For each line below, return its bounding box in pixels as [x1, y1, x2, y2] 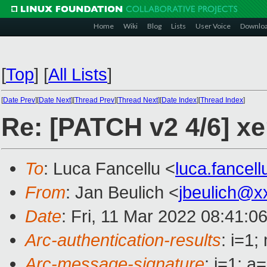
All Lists [48, 64, 107, 84]
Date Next [39, 96, 71, 104]
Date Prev [3, 96, 35, 104]
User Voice [195, 21, 231, 30]
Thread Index [200, 96, 243, 104]
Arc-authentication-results [25, 230, 221, 250]
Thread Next [118, 96, 158, 104]
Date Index [162, 96, 197, 104]
